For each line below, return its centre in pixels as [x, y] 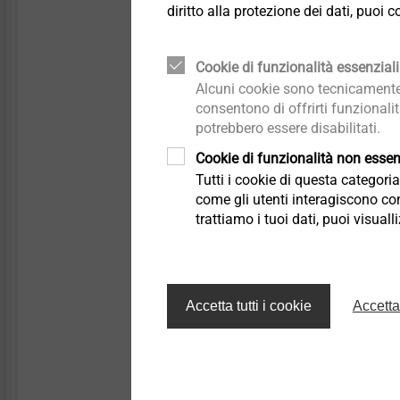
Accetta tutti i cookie [248, 305]
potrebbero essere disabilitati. [287, 128]
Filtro [254, 104]
